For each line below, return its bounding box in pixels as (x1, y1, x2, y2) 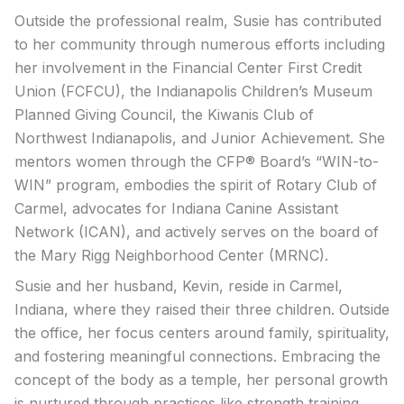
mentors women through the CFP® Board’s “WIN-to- (14, 151, 379, 170)
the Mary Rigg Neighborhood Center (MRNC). (14, 245, 328, 264)
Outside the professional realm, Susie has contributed (14, 11, 381, 30)
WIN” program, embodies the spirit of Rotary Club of (14, 175, 377, 194)
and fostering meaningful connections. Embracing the (14, 346, 381, 365)
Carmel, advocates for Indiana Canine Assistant (14, 198, 338, 217)
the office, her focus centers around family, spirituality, (14, 323, 390, 342)
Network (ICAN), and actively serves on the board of (14, 222, 379, 241)
